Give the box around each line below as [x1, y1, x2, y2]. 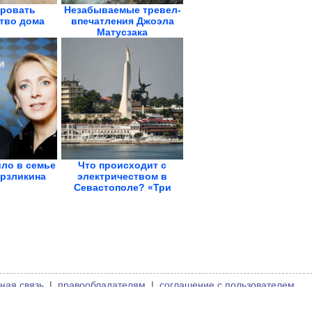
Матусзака [97, 26, 148, 38]
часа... [107, 193, 138, 204]
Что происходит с [78, 159, 166, 171]
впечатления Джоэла [70, 15, 174, 26]
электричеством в [77, 171, 167, 182]
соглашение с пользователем [159, 279, 295, 290]
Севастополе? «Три [73, 182, 171, 193]
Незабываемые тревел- [63, 4, 181, 15]
